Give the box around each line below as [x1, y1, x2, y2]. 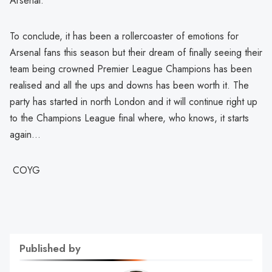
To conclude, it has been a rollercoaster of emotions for [10, 29, 239, 43]
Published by [19, 240, 81, 256]
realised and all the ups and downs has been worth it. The [10, 78, 249, 92]
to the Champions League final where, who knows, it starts [10, 110, 249, 125]
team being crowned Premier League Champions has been [10, 61, 252, 76]
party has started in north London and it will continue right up [10, 94, 257, 109]
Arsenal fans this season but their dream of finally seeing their [10, 45, 262, 59]
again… [10, 127, 41, 141]
